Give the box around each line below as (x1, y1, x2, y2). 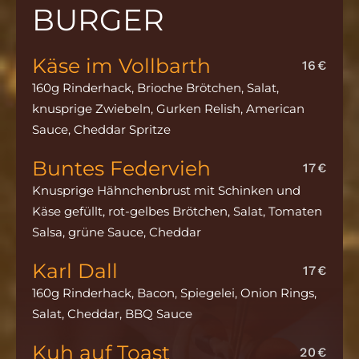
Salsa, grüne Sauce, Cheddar (32, 224, 201, 240)
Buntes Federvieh (32, 155, 211, 180)
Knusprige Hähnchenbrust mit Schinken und (32, 182, 301, 198)
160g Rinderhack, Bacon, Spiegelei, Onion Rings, (32, 284, 317, 301)
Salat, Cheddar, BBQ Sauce (32, 305, 192, 321)
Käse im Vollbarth (32, 53, 211, 78)
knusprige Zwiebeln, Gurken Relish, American (32, 100, 305, 116)
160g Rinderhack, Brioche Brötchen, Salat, (32, 79, 279, 95)
